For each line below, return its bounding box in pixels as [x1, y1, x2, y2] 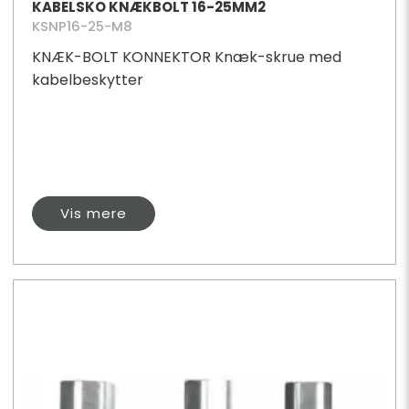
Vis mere [59, 203, 127, 223]
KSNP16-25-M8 [31, 16, 132, 36]
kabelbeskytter [31, 68, 143, 90]
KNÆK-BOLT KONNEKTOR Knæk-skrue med [31, 46, 341, 68]
